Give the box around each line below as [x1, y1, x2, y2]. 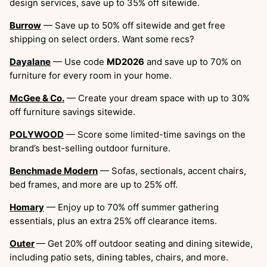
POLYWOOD [10, 128, 64, 140]
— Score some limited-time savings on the [64, 128, 246, 140]
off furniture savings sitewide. [10, 105, 135, 117]
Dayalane [10, 55, 51, 67]
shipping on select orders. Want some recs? [10, 33, 194, 45]
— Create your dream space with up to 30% [64, 92, 250, 104]
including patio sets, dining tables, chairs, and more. [10, 251, 228, 263]
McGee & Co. [10, 92, 64, 104]
